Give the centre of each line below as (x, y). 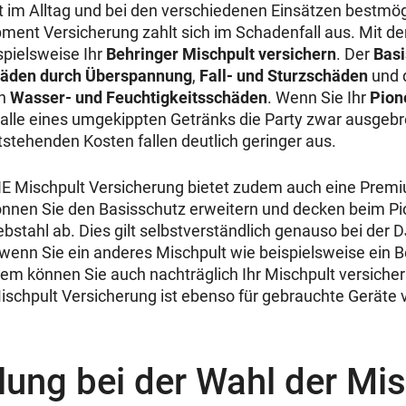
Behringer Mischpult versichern (221, 53)
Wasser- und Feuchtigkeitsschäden (139, 97)
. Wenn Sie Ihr (319, 97)
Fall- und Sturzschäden (284, 75)
